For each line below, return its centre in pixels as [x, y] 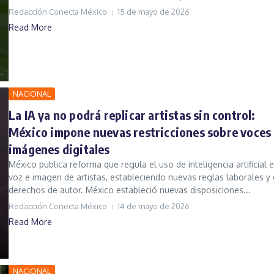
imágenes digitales [59, 149]
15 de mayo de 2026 [154, 12]
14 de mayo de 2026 [154, 206]
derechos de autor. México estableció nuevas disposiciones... [130, 190]
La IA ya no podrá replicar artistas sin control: [132, 115]
